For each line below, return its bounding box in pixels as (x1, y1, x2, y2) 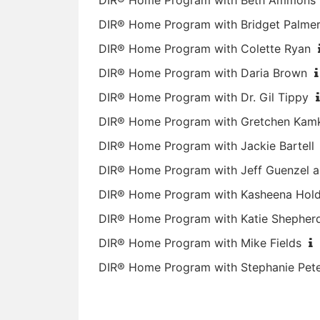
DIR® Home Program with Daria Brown (99, 66, 308, 80)
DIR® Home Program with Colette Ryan (99, 41, 311, 56)
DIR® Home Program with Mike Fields (99, 236, 302, 250)
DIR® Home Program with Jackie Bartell (99, 139, 315, 153)
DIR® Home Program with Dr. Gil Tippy (99, 90, 309, 104)
